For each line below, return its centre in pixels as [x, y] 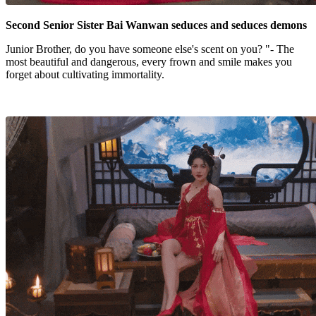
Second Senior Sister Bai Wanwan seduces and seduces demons [156, 25]
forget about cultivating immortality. [85, 75]
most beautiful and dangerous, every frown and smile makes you [149, 62]
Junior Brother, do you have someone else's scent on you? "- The [150, 49]
